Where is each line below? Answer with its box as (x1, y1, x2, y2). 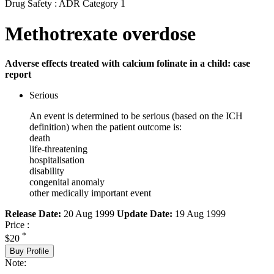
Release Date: (5, 209, 61, 220)
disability (29, 166, 64, 177)
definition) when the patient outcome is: (29, 122, 182, 133)
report (5, 69, 31, 80)
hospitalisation (29, 155, 84, 166)
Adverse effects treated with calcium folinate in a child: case (5, 58, 250, 69)
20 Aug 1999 (61, 209, 117, 220)
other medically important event (29, 188, 151, 199)
